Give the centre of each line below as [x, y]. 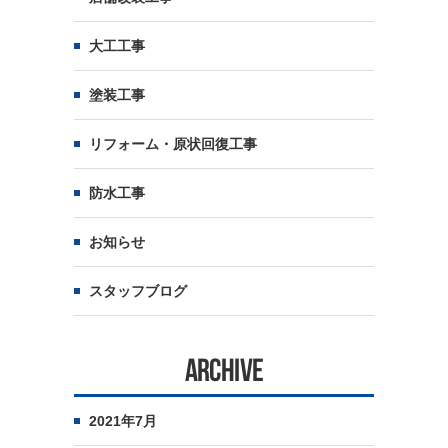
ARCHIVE [224, 373]
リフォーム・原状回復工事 [173, 144]
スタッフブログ [138, 291]
